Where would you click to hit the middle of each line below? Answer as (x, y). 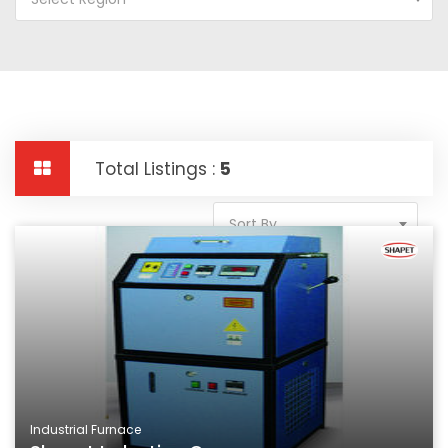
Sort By (253, 224)
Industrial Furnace (85, 429)
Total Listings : (157, 169)
